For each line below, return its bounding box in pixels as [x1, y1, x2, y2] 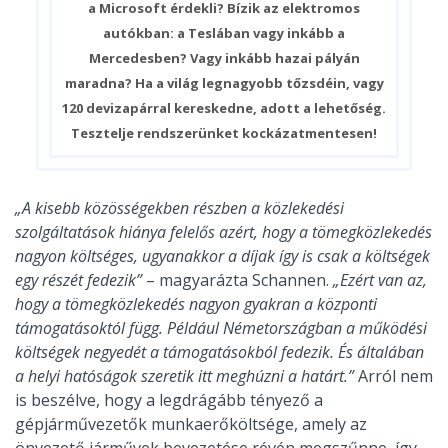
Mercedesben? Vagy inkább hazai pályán [88, 49, 360, 68]
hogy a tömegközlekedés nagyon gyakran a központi [15, 293, 377, 316]
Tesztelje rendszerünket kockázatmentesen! [71, 124, 377, 143]
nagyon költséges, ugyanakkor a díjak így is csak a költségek [15, 245, 430, 268]
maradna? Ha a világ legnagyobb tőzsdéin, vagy [64, 74, 384, 93]
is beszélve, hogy [15, 389, 142, 412]
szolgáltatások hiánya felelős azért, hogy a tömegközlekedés [15, 221, 432, 244]
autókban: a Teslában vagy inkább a [103, 24, 345, 43]
